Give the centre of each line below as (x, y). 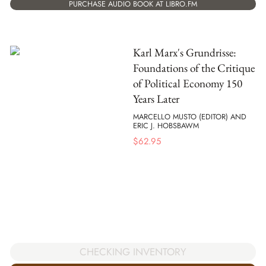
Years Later (156, 99)
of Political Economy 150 (188, 83)
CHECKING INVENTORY (133, 252)
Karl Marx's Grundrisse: (185, 52)
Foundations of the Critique (194, 68)
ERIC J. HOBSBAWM (166, 126)
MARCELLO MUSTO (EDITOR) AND (190, 117)
